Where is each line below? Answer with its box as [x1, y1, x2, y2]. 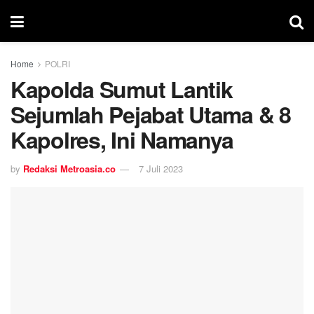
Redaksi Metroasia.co [23, 161, 116, 175]
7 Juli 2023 [139, 161, 183, 175]
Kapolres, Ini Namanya [11, 123, 234, 156]
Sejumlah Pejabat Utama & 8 [11, 98, 291, 130]
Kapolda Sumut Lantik [11, 73, 233, 105]
